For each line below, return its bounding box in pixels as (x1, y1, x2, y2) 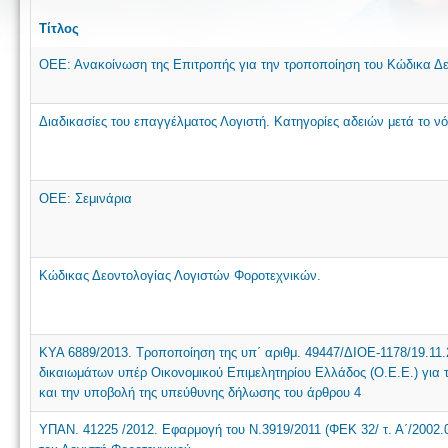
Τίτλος (39, 20, 79, 36)
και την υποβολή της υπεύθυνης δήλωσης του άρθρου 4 (39, 384, 361, 400)
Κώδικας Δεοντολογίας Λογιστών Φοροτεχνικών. (39, 267, 321, 283)
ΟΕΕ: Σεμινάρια (39, 190, 132, 206)
